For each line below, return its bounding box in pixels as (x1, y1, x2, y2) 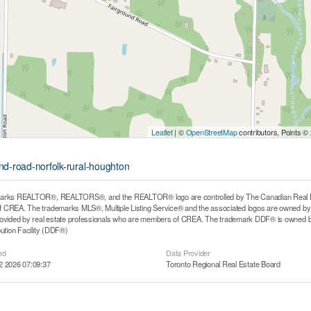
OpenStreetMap (185, 126, 237, 138)
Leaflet (151, 126, 173, 138)
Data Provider (165, 247, 210, 259)
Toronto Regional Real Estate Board (165, 258, 280, 270)
